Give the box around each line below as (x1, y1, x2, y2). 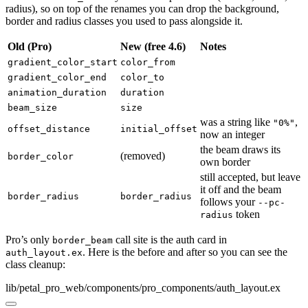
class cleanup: (5, 258, 65, 271)
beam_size (8, 102, 57, 113)
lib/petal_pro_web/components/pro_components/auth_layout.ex (5, 282, 280, 294)
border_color (8, 151, 74, 162)
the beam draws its (200, 144, 280, 156)
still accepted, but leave (200, 171, 300, 184)
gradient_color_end (8, 72, 107, 83)
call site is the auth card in (113, 234, 227, 246)
